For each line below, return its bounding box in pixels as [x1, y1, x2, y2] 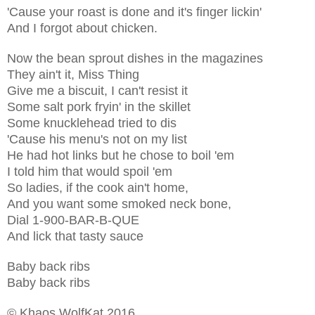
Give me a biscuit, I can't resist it [7, 83, 188, 98]
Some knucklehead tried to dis [7, 115, 176, 130]
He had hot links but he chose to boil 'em [7, 148, 234, 162]
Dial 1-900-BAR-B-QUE [7, 212, 139, 227]
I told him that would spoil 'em [7, 164, 172, 179]
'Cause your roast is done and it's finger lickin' [7, 4, 262, 19]
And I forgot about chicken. [7, 20, 157, 35]
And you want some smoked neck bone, [7, 196, 231, 211]
